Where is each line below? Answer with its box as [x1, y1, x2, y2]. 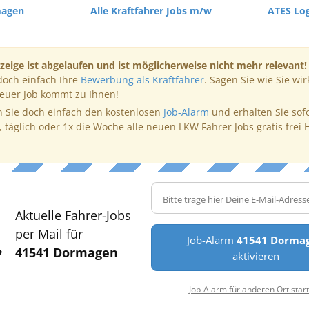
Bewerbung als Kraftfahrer [80, 73, 204, 86]
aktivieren [232, 249, 279, 263]
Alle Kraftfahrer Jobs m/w [90, 4, 212, 17]
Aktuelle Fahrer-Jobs [14, 206, 131, 223]
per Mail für [14, 225, 83, 242]
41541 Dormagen [14, 243, 118, 261]
